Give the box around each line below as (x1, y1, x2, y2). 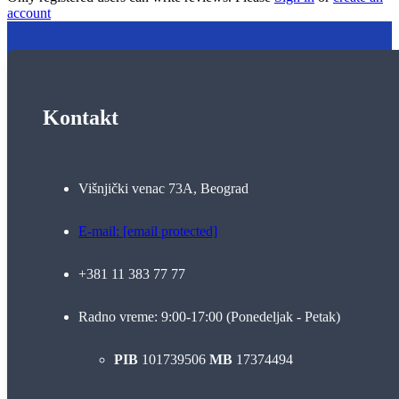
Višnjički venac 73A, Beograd (78, 180, 248, 196)
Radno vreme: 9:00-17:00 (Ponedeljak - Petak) (78, 308, 340, 324)
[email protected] (123, 223, 217, 239)
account (7, 4, 51, 20)
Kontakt (43, 105, 118, 129)
